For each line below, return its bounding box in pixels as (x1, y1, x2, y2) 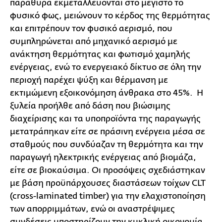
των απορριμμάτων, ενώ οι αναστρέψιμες (10, 204, 175, 214)
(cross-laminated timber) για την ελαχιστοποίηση (10, 191, 206, 201)
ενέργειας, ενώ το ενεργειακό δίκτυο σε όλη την (10, 62, 201, 72)
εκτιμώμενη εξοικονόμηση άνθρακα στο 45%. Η (10, 88, 203, 98)
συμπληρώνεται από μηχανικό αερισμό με (10, 37, 177, 47)
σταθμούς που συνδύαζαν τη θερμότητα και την (10, 140, 203, 150)
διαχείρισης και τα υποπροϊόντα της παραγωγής (10, 114, 201, 124)
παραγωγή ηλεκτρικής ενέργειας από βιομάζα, (10, 153, 196, 163)
